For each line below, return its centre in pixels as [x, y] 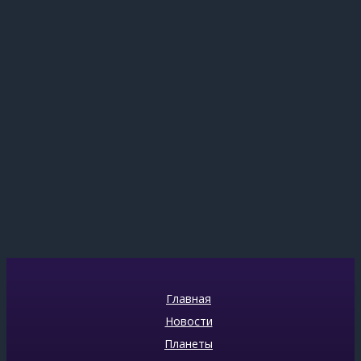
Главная [189, 298]
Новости [189, 321]
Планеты [189, 343]
